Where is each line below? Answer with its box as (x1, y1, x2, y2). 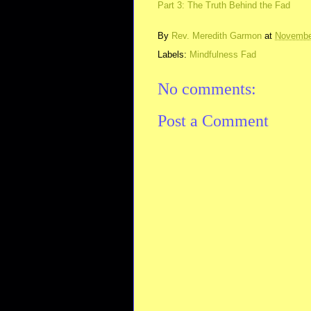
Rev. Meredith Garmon (171, 30, 262, 41)
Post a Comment (158, 112, 269, 131)
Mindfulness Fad (190, 49, 256, 60)
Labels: (158, 49, 190, 60)
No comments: (158, 79, 256, 98)
